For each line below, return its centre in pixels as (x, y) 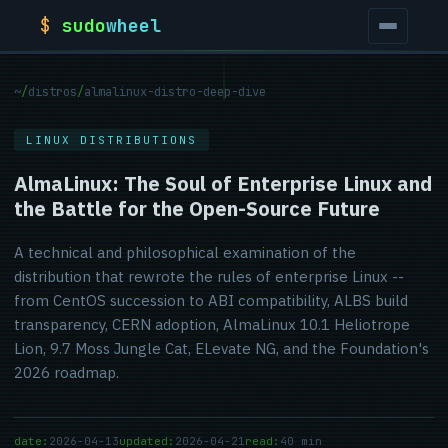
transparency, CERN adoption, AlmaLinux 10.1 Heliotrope (212, 324)
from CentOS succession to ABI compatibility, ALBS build (211, 300)
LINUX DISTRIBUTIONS (111, 140)
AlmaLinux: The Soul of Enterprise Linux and (223, 183)
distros (52, 92)
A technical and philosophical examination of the (185, 252)
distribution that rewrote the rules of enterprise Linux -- (209, 276)
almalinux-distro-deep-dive (175, 92)
